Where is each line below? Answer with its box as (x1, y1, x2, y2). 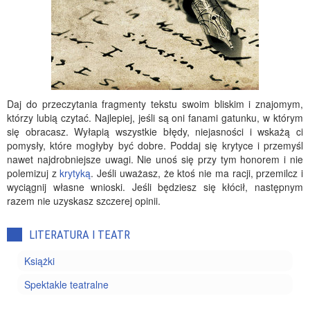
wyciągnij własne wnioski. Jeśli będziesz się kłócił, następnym (7, 180, 303, 194)
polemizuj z (7, 166, 60, 180)
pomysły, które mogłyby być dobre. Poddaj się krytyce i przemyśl (7, 138, 303, 152)
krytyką (60, 166, 91, 180)
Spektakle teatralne (24, 277, 109, 291)
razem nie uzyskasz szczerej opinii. (7, 194, 161, 208)
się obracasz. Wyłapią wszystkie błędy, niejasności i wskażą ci (7, 125, 303, 138)
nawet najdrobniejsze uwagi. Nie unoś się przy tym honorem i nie (7, 152, 303, 166)
